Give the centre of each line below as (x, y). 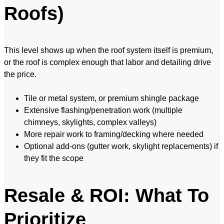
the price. (20, 74)
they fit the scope (54, 158)
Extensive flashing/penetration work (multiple (103, 110)
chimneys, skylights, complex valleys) (90, 122)
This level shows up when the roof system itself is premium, (108, 50)
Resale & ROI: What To (106, 196)
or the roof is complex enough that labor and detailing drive (107, 62)
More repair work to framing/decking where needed (114, 134)
